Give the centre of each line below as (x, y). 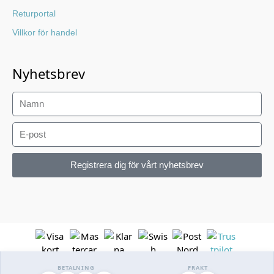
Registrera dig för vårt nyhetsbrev (137, 165)
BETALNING (76, 267)
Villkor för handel (45, 32)
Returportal (34, 13)
